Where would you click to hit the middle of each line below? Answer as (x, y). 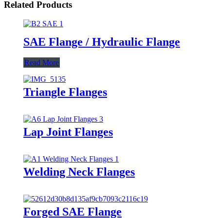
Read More (42, 62)
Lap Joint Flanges (68, 132)
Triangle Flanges (65, 92)
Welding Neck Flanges (79, 172)
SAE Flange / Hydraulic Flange (102, 42)
